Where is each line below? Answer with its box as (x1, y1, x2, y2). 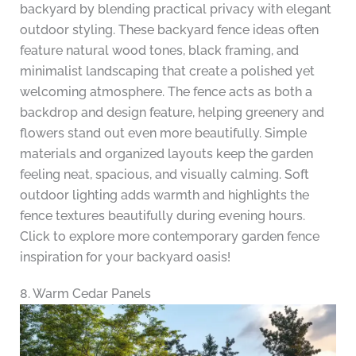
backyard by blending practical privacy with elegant (19, 2, 331, 17)
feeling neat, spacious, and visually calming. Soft (19, 167, 309, 183)
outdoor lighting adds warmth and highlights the (19, 188, 309, 203)
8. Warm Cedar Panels (19, 286, 151, 302)
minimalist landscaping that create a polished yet (19, 64, 315, 79)
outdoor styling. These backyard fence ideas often (19, 22, 319, 38)
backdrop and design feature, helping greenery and (19, 105, 324, 121)
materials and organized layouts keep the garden (19, 146, 313, 162)
